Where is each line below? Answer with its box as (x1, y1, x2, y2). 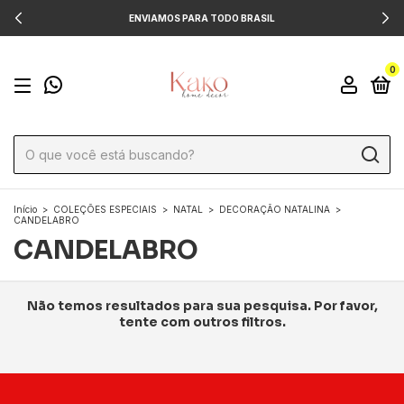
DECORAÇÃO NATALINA (219, 204, 330, 215)
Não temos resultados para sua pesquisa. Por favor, (26, 298, 378, 314)
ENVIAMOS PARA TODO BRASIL (129, 13, 275, 23)
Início (14, 204, 37, 215)
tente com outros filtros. (118, 314, 286, 330)
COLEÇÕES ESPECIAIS (53, 204, 157, 215)
